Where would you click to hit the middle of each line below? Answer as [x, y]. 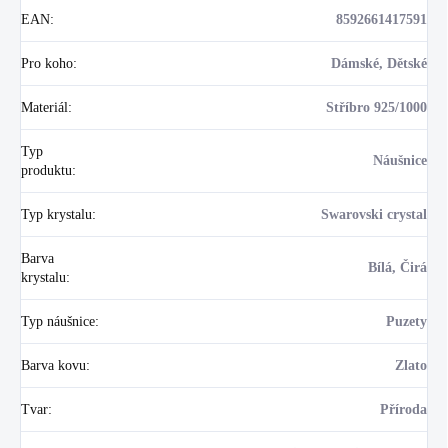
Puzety [406, 321]
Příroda [403, 409]
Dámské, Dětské [379, 63]
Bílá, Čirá [397, 267]
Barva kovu [53, 365]
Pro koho [47, 63]
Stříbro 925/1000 [376, 107]
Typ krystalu [56, 214]
